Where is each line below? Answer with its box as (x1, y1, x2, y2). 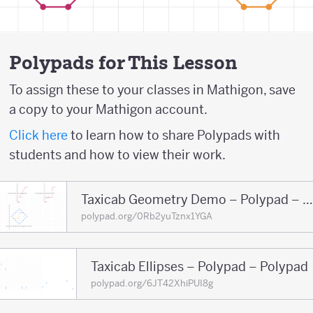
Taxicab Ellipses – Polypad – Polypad (91, 259, 308, 275)
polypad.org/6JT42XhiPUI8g (91, 277, 213, 290)
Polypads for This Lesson (9, 51, 238, 75)
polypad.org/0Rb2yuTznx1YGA (81, 210, 213, 222)
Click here (9, 127, 68, 144)
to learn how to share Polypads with (68, 127, 280, 144)
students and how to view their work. (9, 147, 226, 163)
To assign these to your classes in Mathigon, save (9, 82, 296, 99)
